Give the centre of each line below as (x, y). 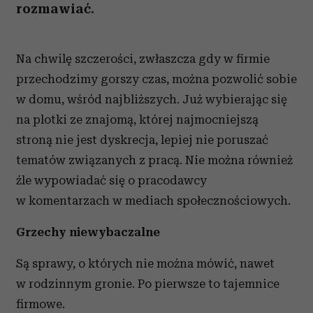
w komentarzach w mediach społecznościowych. (153, 201)
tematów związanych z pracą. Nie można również (154, 160)
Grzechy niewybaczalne (88, 232)
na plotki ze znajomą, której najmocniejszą (137, 119)
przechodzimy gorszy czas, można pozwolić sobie (156, 79)
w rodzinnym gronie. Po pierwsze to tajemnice (148, 284)
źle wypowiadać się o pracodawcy (111, 180)
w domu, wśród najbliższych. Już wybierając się (152, 99)
